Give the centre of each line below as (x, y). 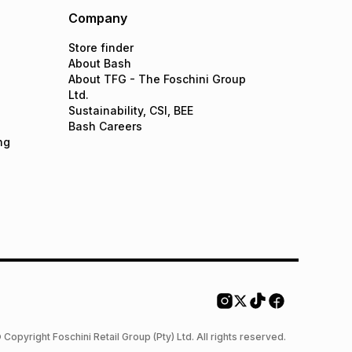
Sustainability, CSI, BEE (131, 110)
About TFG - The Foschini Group (158, 79)
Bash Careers (106, 126)
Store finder (101, 48)
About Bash (100, 63)
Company (98, 18)
